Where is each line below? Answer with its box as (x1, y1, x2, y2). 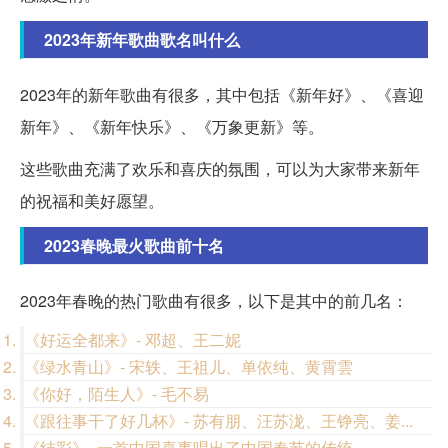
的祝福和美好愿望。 (20, 189, 164, 213)
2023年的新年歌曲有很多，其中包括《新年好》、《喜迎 (20, 83, 424, 107)
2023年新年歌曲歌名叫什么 (44, 28, 240, 52)
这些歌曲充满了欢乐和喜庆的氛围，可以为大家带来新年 (20, 157, 420, 181)
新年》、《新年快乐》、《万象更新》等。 (20, 115, 324, 139)
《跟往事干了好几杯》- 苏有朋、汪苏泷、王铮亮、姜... (24, 409, 413, 433)
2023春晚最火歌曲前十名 (44, 234, 224, 258)
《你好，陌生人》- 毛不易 (24, 382, 209, 406)
